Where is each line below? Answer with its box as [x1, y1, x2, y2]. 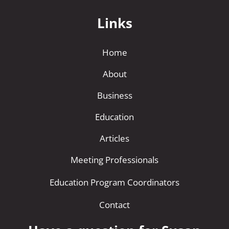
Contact [99, 199, 130, 211]
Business [97, 89, 132, 102]
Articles [100, 132, 129, 145]
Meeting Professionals [71, 154, 158, 166]
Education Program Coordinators [50, 176, 179, 189]
